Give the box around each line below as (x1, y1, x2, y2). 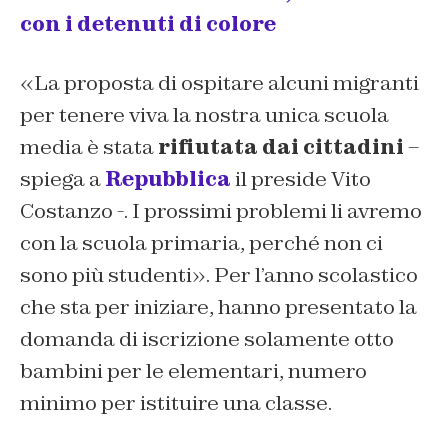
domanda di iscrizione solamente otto (20, 325, 394, 352)
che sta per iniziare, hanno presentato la (20, 293, 417, 320)
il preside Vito (231, 165, 371, 192)
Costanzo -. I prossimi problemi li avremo (20, 197, 422, 224)
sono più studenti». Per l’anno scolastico (20, 261, 418, 288)
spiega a (20, 165, 105, 192)
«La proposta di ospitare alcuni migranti (20, 69, 419, 96)
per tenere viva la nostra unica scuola (20, 101, 389, 128)
